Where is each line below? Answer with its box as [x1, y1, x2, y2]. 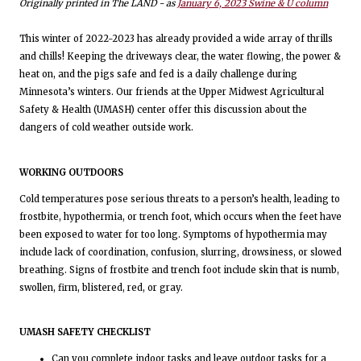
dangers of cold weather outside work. [19, 122, 193, 134]
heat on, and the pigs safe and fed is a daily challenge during [19, 68, 297, 81]
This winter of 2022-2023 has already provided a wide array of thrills [19, 33, 333, 45]
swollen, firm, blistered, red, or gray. [19, 281, 183, 293]
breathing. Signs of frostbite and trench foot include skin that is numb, [19, 263, 339, 276]
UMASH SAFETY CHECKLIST [19, 326, 151, 338]
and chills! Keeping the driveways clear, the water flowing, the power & [19, 51, 341, 63]
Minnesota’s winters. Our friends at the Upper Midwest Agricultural [19, 86, 324, 98]
